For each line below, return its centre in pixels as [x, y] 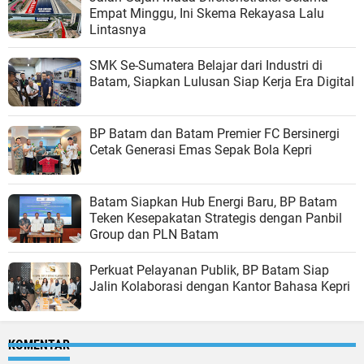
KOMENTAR [39, 345]
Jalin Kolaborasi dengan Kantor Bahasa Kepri [220, 287]
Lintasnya [118, 30]
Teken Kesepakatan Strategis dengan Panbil [216, 219]
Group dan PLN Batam [154, 235]
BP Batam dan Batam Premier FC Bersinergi [214, 134]
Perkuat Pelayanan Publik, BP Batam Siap [209, 271]
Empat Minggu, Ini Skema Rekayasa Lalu [207, 14]
